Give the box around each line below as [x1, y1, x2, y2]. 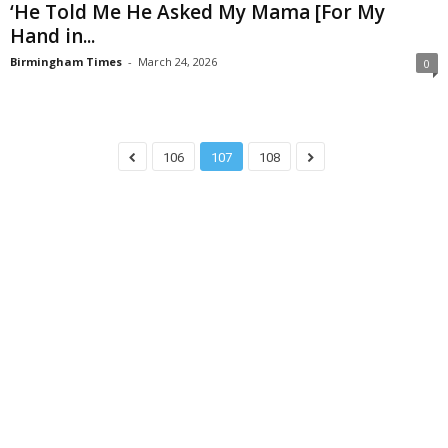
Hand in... [10, 23, 95, 50]
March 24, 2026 [138, 54, 217, 70]
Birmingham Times [10, 54, 122, 70]
